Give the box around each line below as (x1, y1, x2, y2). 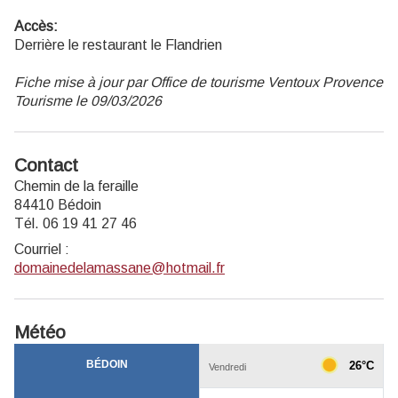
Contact (14, 155, 78, 176)
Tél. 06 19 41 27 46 (14, 216, 137, 232)
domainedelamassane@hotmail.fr (14, 260, 225, 276)
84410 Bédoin (14, 197, 101, 213)
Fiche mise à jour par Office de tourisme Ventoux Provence (14, 75, 383, 91)
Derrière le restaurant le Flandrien (14, 37, 222, 53)
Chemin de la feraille (14, 179, 139, 195)
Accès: (14, 19, 58, 35)
